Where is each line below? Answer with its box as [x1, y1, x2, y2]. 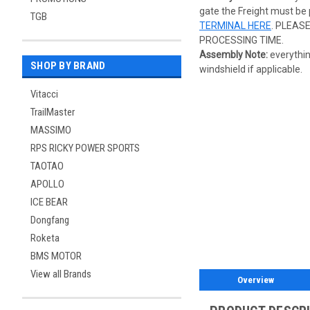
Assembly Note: [199, 48, 268, 60]
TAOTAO [30, 160, 64, 172]
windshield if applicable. [199, 63, 302, 75]
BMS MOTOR [30, 250, 82, 262]
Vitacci [30, 88, 58, 100]
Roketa [30, 232, 60, 244]
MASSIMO [30, 124, 71, 136]
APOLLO [30, 178, 64, 190]
